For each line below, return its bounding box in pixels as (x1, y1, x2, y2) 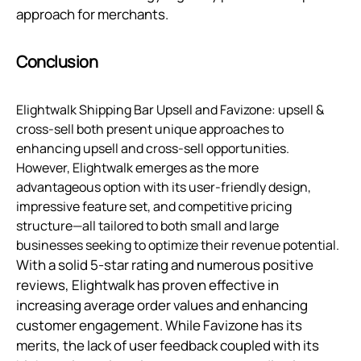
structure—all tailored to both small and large (16, 217, 279, 235)
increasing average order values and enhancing (16, 296, 308, 315)
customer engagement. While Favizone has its (16, 316, 302, 335)
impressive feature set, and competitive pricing (16, 197, 292, 216)
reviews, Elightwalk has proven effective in (16, 276, 279, 295)
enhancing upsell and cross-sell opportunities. (16, 139, 289, 158)
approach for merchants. (16, 5, 168, 24)
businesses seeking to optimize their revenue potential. (16, 236, 339, 255)
